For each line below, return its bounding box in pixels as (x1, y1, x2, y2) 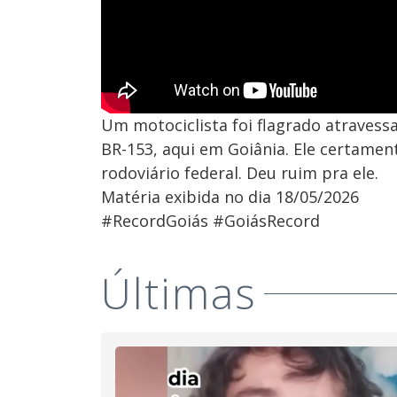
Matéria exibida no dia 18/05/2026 (101, 186, 359, 207)
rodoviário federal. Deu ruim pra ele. (101, 162, 378, 183)
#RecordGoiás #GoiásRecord (101, 210, 320, 231)
